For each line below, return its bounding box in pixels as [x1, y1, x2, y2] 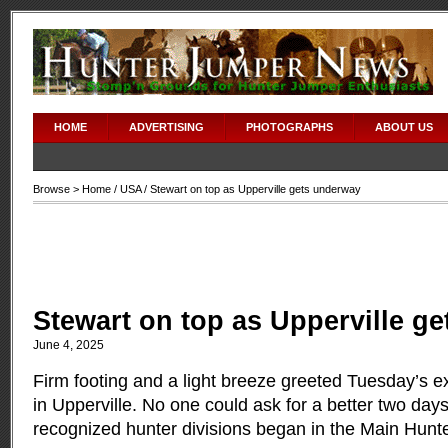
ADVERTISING [129, 121, 204, 133]
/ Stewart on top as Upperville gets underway [141, 183, 361, 195]
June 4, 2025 [33, 338, 104, 352]
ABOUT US [375, 121, 433, 133]
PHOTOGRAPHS [246, 121, 333, 133]
